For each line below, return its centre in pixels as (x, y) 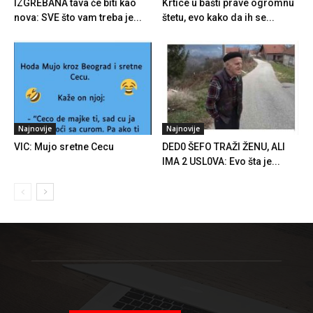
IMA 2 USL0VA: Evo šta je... (221, 162)
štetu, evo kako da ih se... (218, 18)
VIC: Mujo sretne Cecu (64, 147)
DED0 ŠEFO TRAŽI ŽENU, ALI (223, 147)
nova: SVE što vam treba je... (78, 18)
